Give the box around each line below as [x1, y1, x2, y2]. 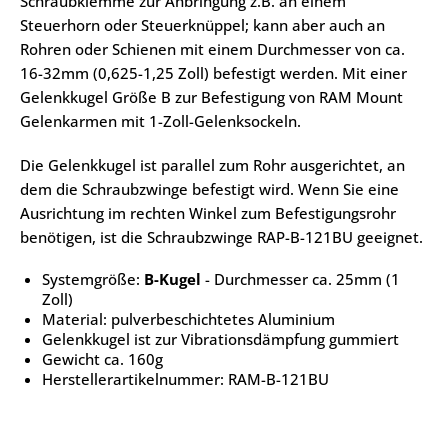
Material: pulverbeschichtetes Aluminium [42, 309, 335, 329]
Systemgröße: [42, 269, 144, 289]
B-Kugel [144, 269, 201, 289]
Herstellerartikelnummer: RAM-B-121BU [42, 369, 329, 389]
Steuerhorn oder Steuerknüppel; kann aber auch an [20, 15, 385, 35]
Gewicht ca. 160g [42, 349, 163, 369]
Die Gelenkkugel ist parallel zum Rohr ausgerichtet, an [20, 155, 405, 175]
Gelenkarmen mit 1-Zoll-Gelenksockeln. [20, 111, 301, 131]
